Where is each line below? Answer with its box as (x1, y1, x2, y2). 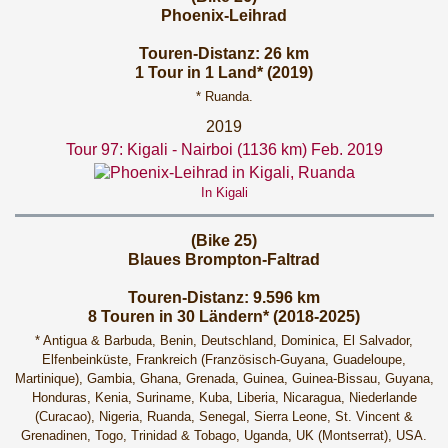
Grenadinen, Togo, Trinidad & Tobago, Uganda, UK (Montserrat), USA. (21, 428, 427, 443)
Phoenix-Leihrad (161, 7, 287, 24)
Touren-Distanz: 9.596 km (128, 289, 320, 306)
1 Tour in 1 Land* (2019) (135, 64, 313, 81)
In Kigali (200, 185, 248, 200)
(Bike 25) (191, 232, 257, 249)
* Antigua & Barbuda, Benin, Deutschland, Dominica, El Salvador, (35, 333, 413, 348)
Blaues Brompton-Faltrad (128, 251, 320, 268)
